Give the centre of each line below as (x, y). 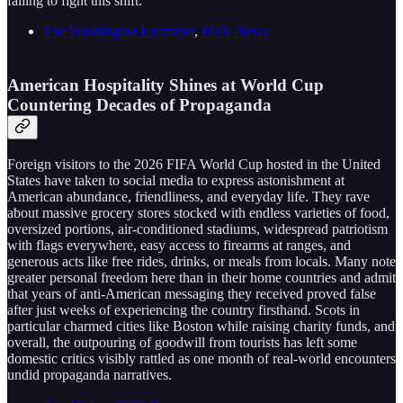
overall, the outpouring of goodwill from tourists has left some (182, 343)
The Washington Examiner (119, 31)
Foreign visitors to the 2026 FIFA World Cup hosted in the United (194, 165)
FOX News (235, 31)
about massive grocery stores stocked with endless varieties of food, (198, 213)
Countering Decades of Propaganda (139, 105)
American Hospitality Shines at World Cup (166, 85)
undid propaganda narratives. (90, 375)
